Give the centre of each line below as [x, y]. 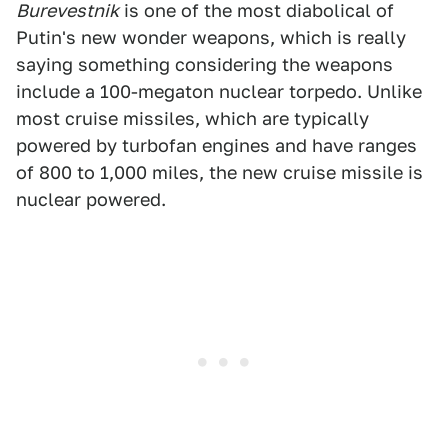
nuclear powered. [91, 199]
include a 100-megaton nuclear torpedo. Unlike [219, 91]
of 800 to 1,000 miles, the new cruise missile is [219, 172]
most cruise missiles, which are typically [192, 118]
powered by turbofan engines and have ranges [216, 145]
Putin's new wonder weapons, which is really [211, 37]
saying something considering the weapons [204, 64]
